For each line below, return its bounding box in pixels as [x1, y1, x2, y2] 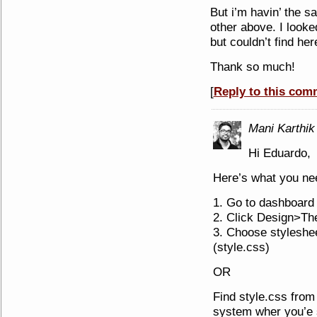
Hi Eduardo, [248, 146, 311, 160]
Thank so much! [209, 59, 295, 74]
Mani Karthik [248, 121, 315, 135]
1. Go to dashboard [212, 195, 314, 209]
